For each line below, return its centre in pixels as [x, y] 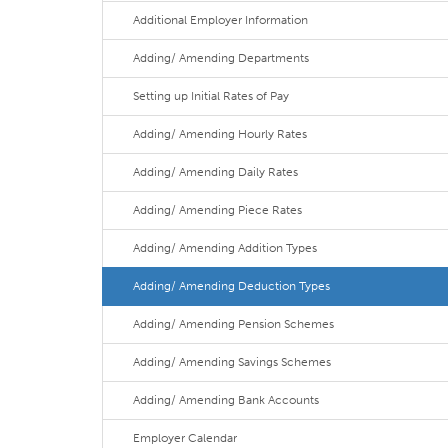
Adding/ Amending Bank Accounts [226, 400]
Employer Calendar [185, 438]
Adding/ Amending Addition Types [225, 248]
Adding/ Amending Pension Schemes [233, 324]
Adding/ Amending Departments [221, 58]
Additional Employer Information [220, 20]
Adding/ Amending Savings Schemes [232, 362]
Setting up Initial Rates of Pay [211, 96]
